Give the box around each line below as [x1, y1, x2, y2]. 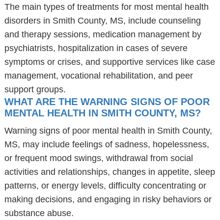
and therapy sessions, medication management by [4, 29, 201, 39]
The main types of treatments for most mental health [4, 2, 209, 12]
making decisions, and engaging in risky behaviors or [4, 194, 212, 204]
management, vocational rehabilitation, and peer [4, 71, 193, 81]
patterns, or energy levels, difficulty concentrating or [4, 181, 206, 191]
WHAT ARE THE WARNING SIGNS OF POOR [4, 96, 210, 107]
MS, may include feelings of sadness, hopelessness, [4, 139, 209, 149]
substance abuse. [4, 208, 74, 218]
